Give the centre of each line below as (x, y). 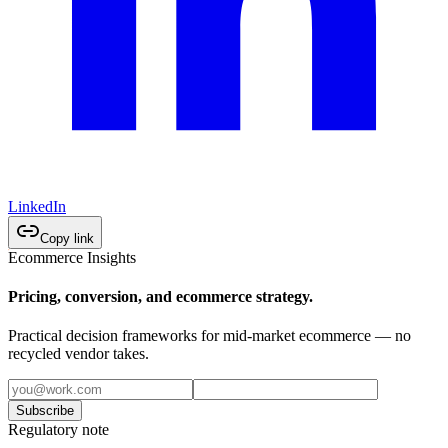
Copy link (67, 238)
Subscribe (45, 411)
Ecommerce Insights (72, 257)
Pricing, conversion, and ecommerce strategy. (160, 296)
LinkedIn (37, 206)
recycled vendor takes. (78, 354)
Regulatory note (58, 430)
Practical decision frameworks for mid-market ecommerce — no (209, 336)
